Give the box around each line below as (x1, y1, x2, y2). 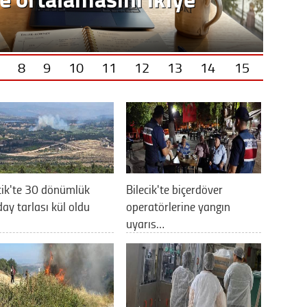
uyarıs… (126, 214, 164, 232)
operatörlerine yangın (126, 197, 230, 214)
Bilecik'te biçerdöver (126, 180, 223, 197)
